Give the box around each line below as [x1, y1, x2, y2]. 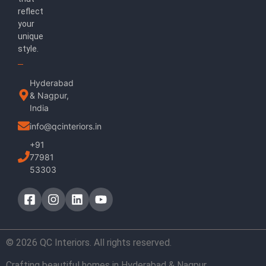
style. [18, 44, 39, 54]
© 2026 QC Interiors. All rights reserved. [6, 236, 172, 248]
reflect [18, 7, 43, 17]
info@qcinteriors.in [30, 121, 102, 131]
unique [18, 31, 43, 42]
